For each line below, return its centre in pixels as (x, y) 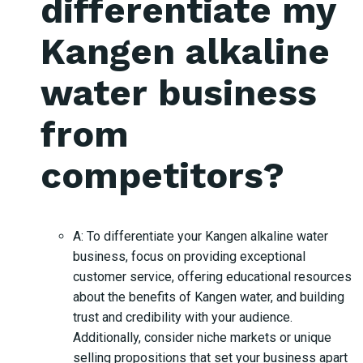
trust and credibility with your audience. (183, 317)
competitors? (162, 175)
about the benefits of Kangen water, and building (209, 297)
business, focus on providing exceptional (189, 256)
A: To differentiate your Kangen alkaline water (201, 236)
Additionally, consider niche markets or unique (202, 337)
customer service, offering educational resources (212, 276)
